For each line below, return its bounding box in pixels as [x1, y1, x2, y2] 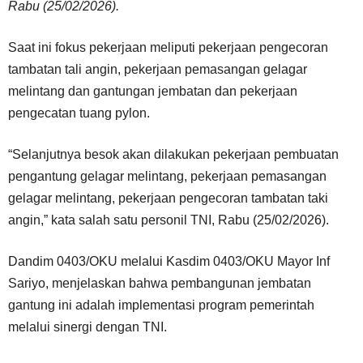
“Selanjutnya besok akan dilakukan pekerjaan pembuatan [8, 147, 339, 161]
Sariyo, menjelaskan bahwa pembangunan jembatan [8, 276, 311, 290]
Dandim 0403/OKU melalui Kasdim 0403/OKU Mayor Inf [8, 254, 330, 268]
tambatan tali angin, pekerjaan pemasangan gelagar [8, 62, 307, 76]
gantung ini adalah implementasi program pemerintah [8, 298, 314, 312]
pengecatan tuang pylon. [8, 106, 150, 120]
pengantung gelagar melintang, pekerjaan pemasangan [8, 169, 327, 183]
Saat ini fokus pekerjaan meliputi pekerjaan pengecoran [8, 41, 328, 54]
